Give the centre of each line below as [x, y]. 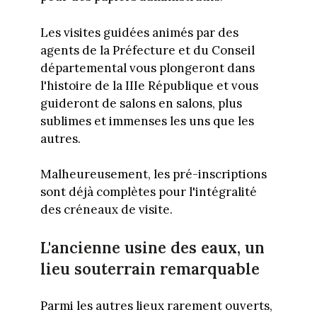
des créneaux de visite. [106, 210]
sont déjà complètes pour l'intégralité [148, 192]
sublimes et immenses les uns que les [147, 121]
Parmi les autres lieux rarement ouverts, [156, 305]
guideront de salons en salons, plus [141, 103]
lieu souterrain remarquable [150, 269]
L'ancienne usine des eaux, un [152, 247]
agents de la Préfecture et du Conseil [147, 50]
